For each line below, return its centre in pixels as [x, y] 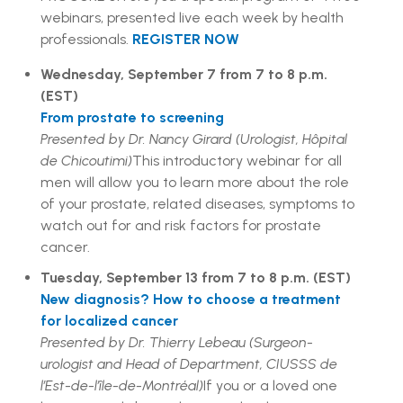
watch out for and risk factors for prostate [181, 225]
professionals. [86, 39]
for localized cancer [109, 320]
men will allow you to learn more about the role [195, 182]
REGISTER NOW [186, 39]
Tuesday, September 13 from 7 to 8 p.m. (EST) [196, 277]
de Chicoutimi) [86, 160]
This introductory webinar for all [237, 160]
